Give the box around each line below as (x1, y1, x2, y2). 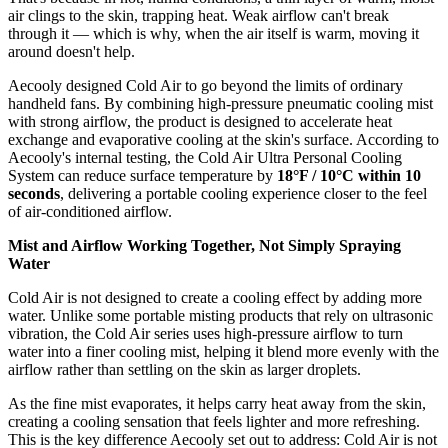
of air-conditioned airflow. (8, 203, 172, 221)
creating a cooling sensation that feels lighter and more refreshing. (8, 413, 420, 431)
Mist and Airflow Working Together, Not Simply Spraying (8, 237, 401, 255)
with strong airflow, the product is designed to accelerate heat (8, 113, 392, 131)
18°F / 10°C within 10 (277, 167, 421, 185)
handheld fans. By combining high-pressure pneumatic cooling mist (8, 95, 433, 113)
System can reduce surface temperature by (8, 167, 277, 185)
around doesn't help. (8, 43, 135, 61)
